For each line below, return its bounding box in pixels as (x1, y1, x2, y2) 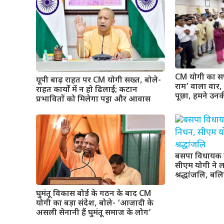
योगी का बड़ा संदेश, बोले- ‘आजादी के (36, 198, 153, 209)
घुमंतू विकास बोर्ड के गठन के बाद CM (36, 189, 151, 200)
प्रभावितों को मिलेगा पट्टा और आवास (36, 94, 150, 105)
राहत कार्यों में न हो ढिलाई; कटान (36, 84, 137, 95)
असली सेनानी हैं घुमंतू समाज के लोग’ (36, 208, 151, 219)
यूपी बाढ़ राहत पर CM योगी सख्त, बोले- (36, 75, 161, 86)
